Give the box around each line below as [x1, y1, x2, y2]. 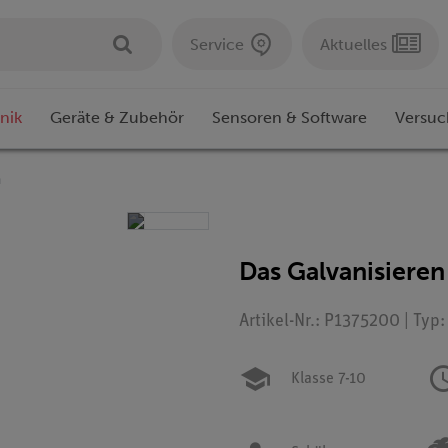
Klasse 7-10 [291, 371, 366, 388]
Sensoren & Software [212, 108, 367, 128]
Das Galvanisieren [239, 256, 445, 288]
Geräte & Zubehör [50, 108, 184, 128]
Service [190, 34, 244, 54]
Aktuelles [320, 34, 387, 54]
